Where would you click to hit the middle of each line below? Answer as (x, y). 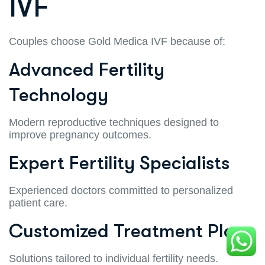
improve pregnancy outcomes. (80, 135)
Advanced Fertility (87, 69)
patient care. (38, 203)
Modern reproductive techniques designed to (114, 122)
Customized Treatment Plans (131, 231)
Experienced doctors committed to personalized (121, 190)
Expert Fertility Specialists (119, 163)
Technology (59, 95)
